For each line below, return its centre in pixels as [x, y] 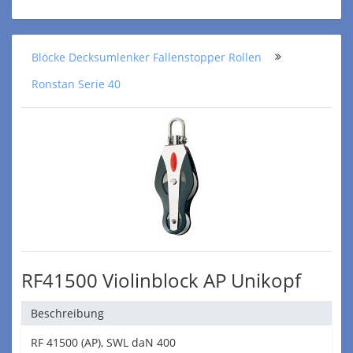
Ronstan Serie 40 [76, 84]
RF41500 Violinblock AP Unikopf [161, 280]
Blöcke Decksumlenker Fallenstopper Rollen [147, 57]
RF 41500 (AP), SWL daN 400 [103, 342]
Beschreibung [67, 313]
